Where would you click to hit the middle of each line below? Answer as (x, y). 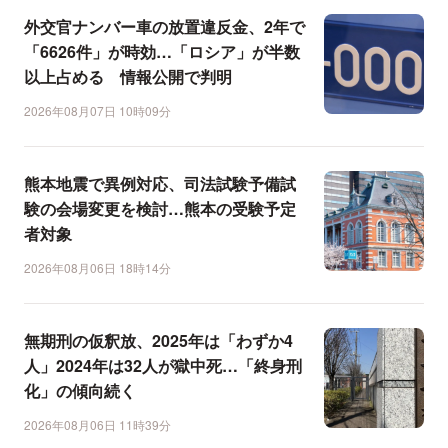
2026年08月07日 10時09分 (97, 110)
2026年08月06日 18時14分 (97, 267)
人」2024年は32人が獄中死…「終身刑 (163, 365)
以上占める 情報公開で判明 (128, 76)
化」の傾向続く (80, 390)
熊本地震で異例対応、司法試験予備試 (160, 183)
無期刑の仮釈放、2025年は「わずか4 (158, 340)
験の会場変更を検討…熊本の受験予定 (160, 208)
